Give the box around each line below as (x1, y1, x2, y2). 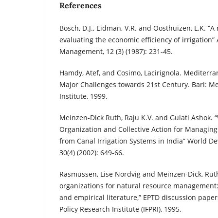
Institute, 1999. (59, 91, 108, 101)
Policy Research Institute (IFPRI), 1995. (59, 204, 182, 214)
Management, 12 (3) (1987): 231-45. (59, 46, 173, 56)
